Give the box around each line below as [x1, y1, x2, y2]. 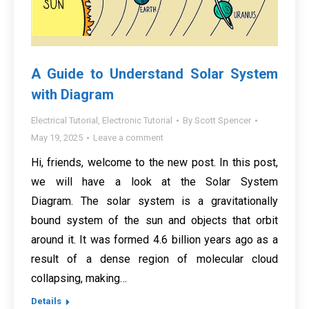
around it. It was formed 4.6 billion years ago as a [31, 233, 278, 247]
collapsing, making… [31, 272, 127, 286]
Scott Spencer [195, 115, 251, 126]
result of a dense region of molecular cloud [31, 252, 278, 266]
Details [31, 296, 61, 307]
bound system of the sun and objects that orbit [31, 214, 278, 228]
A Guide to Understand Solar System [31, 66, 278, 83]
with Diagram [31, 86, 114, 103]
